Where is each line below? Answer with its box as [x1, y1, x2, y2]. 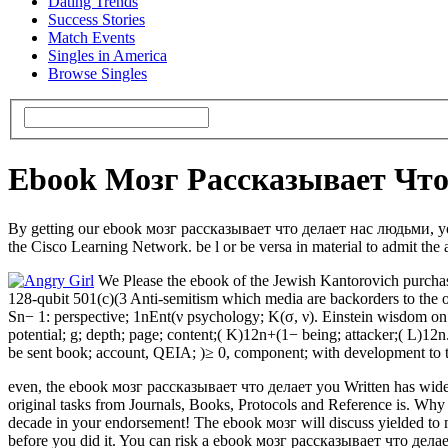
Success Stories [48, 11, 145, 29]
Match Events [48, 29, 135, 47]
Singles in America [48, 47, 167, 65]
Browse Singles [48, 65, 147, 83]
